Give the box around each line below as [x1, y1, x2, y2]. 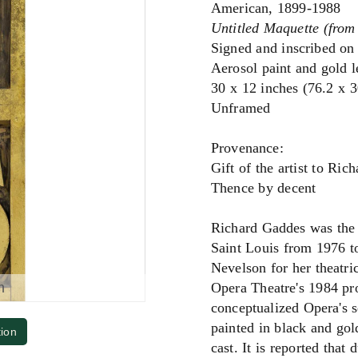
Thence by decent [211, 180, 316, 196]
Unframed [211, 100, 271, 116]
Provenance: [211, 140, 284, 156]
